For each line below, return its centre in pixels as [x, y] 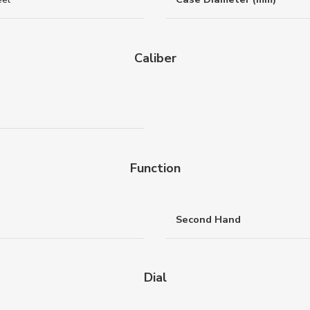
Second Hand [208, 219]
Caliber [155, 58]
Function [155, 168]
